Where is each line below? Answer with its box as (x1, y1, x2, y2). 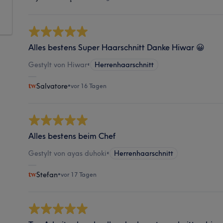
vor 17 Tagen (61, 170, 97, 178)
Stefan (36, 170, 58, 179)
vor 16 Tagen (71, 82, 107, 90)
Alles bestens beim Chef (28, 130, 116, 141)
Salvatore (36, 81, 68, 91)
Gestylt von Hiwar (28, 60, 88, 69)
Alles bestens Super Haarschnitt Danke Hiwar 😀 (28, 42, 205, 52)
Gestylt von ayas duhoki (28, 148, 107, 158)
